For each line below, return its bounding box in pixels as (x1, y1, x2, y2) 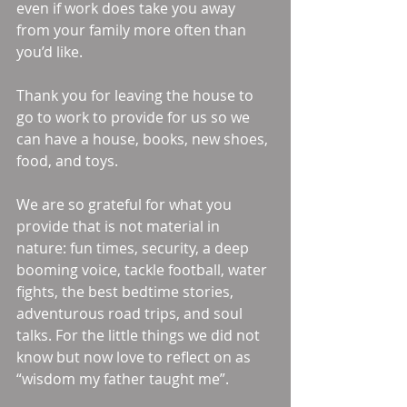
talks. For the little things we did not (16, 325, 263, 345)
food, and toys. (16, 151, 122, 171)
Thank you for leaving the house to (16, 85, 257, 105)
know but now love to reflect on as (16, 347, 254, 367)
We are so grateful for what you (16, 194, 235, 214)
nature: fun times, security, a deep (16, 238, 253, 258)
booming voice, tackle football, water (16, 260, 271, 280)
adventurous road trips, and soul (16, 303, 246, 323)
